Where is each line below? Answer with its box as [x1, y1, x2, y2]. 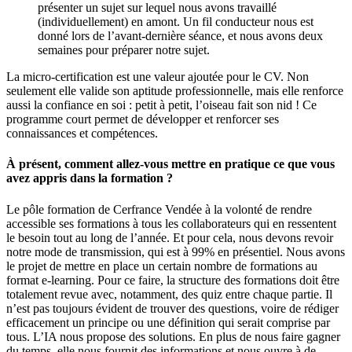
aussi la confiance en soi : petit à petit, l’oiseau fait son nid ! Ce [6, 98, 317, 112]
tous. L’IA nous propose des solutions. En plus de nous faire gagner [6, 329, 340, 343]
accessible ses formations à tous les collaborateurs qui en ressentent [6, 216, 336, 230]
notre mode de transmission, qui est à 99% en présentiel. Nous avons [6, 244, 345, 258]
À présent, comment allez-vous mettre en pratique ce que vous [6, 157, 335, 171]
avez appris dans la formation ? [6, 171, 173, 185]
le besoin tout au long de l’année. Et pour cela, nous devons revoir [6, 230, 333, 244]
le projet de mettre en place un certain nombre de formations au [6, 258, 317, 273]
